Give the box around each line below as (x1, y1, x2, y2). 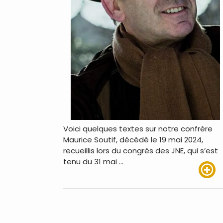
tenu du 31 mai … (63, 156, 123, 167)
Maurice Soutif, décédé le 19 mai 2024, (63, 134, 203, 145)
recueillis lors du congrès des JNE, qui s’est (63, 145, 218, 156)
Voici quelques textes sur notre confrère (63, 123, 213, 134)
